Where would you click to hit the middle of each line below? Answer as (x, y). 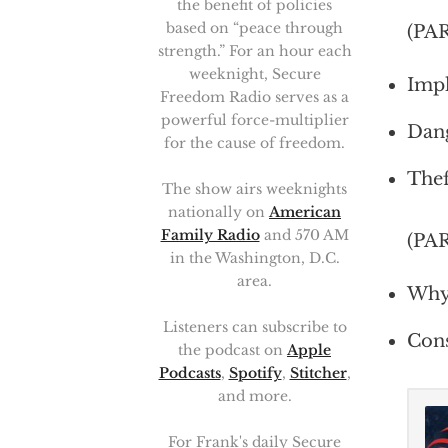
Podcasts (189, 373)
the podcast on (232, 350)
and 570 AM (304, 235)
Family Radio (210, 235)
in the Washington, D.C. (254, 258)
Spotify (255, 373)
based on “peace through (254, 28)
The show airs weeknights (254, 189)
